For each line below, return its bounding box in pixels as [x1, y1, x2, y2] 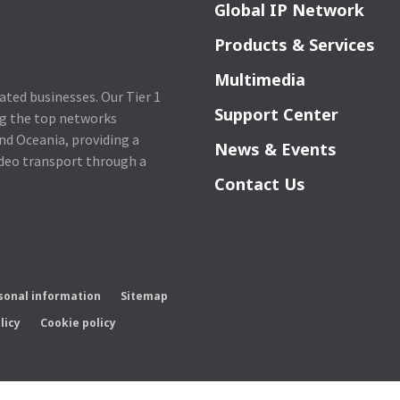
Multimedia [214, 69, 306, 91]
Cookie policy [40, 314, 117, 330]
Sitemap [121, 287, 169, 304]
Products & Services [214, 34, 376, 56]
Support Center [214, 104, 339, 126]
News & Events [214, 138, 337, 161]
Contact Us [214, 173, 306, 196]
